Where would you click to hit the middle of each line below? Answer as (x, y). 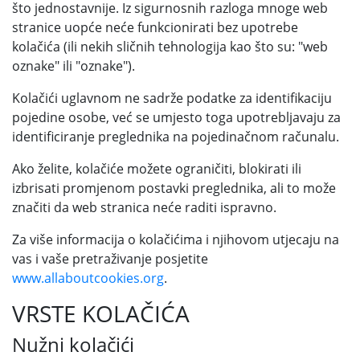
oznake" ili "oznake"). (74, 66)
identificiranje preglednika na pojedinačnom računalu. (176, 137)
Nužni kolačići (73, 344)
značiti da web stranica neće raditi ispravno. (144, 207)
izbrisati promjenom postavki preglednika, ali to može (174, 188)
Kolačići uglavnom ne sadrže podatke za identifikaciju (172, 98)
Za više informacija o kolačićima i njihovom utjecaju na (176, 239)
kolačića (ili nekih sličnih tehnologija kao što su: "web (170, 47)
